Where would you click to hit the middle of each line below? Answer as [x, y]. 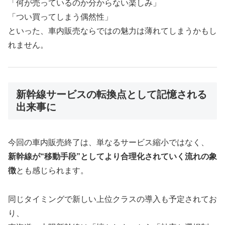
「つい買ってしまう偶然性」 [60, 17]
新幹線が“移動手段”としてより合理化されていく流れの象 [113, 157]
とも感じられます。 [52, 171]
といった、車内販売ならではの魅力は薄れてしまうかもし [113, 31]
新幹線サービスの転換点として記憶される [111, 94]
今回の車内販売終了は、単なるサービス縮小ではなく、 [108, 143]
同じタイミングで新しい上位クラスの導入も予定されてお [113, 199]
